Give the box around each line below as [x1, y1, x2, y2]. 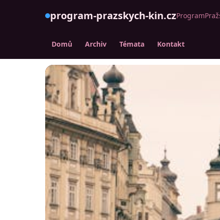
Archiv [85, 39, 107, 49]
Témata [119, 39, 144, 49]
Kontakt [157, 39, 185, 49]
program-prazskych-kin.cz [50, 9, 176, 22]
